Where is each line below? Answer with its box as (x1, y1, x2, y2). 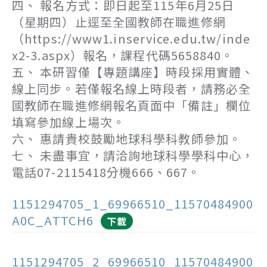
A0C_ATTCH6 (12, 212, 94, 229)
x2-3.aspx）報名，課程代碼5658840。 (12, 46, 234, 64)
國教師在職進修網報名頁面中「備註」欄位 (12, 97, 251, 114)
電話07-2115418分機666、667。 (12, 163, 201, 181)
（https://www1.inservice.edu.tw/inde (12, 30, 251, 47)
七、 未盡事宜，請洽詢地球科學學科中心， (12, 147, 254, 164)
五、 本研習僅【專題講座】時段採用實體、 (12, 63, 254, 80)
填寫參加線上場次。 (12, 113, 125, 131)
